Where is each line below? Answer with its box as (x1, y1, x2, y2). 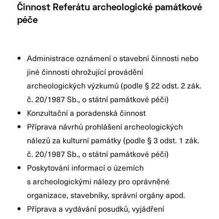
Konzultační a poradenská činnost (27, 106, 146, 118)
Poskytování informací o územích (27, 161, 144, 173)
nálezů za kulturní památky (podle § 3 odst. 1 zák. (27, 133, 199, 146)
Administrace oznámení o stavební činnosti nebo (27, 51, 198, 64)
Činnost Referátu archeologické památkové (17, 3, 202, 12)
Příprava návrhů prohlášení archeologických (27, 120, 183, 132)
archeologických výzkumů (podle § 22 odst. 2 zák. (27, 79, 201, 91)
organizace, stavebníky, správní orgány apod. (27, 188, 185, 200)
